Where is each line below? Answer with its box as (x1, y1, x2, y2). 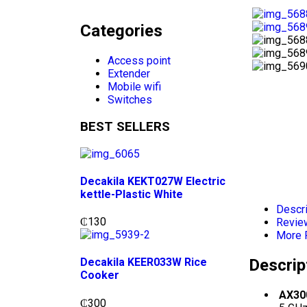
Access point (108, 54, 171, 68)
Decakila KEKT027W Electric (80, 174, 225, 188)
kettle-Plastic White (80, 187, 183, 201)
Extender (108, 67, 150, 81)
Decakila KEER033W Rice (80, 256, 207, 269)
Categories (80, 21, 162, 41)
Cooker (80, 269, 119, 282)
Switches (108, 93, 152, 107)
